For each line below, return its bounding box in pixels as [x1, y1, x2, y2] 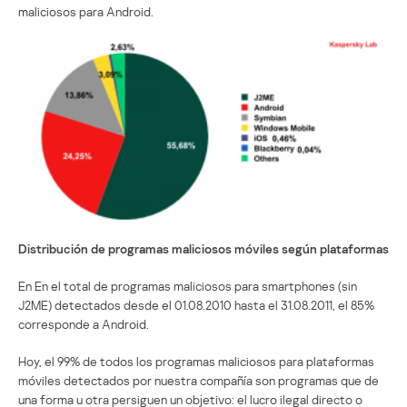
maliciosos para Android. [18, 3, 154, 19]
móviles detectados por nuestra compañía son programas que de [18, 372, 379, 388]
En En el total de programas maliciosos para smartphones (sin [18, 277, 357, 293]
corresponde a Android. [18, 315, 149, 332]
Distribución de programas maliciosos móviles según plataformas [18, 240, 389, 256]
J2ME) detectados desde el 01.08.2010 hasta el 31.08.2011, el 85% [18, 296, 374, 313]
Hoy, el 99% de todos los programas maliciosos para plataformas [18, 352, 374, 369]
